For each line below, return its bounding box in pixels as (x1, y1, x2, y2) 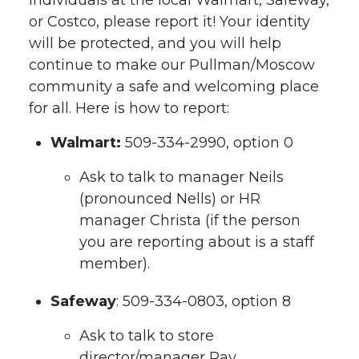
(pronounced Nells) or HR (79, 189, 260, 208)
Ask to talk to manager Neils (79, 167, 284, 186)
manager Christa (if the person (79, 211, 301, 229)
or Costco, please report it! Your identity (29, 13, 310, 31)
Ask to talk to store (79, 326, 214, 345)
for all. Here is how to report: (29, 99, 229, 118)
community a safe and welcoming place (29, 78, 319, 96)
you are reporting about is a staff (79, 232, 314, 251)
